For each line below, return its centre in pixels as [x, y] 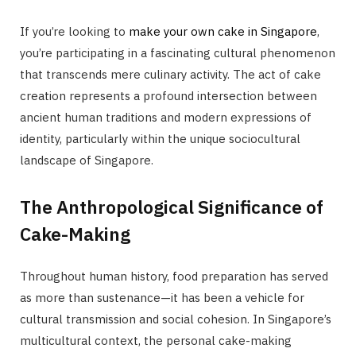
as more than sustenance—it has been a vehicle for [162, 297]
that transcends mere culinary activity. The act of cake [170, 75]
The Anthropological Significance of [172, 206]
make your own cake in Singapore [223, 32]
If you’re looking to [74, 32]
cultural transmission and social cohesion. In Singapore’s [176, 319]
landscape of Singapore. [87, 161]
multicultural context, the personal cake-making [156, 340]
